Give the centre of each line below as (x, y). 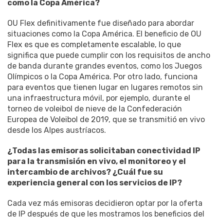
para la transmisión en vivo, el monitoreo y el (97, 161)
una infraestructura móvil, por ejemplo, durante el (99, 98)
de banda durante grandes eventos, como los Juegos (105, 66)
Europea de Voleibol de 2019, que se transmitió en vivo (106, 119)
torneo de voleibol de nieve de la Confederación (95, 109)
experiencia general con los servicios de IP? (95, 182)
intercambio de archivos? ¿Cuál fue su (85, 172)
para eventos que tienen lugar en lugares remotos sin (105, 87)
